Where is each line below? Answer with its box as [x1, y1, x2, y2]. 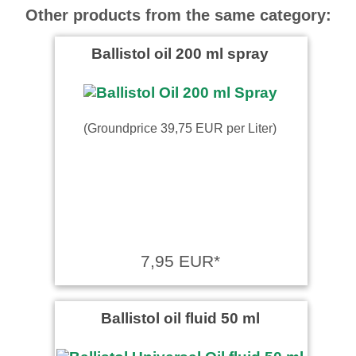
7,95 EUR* [140, 251, 220, 270]
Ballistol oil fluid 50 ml [100, 308, 260, 327]
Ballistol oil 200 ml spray [91, 44, 269, 62]
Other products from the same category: [25, 6, 331, 24]
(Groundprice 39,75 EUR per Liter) [83, 120, 277, 135]
